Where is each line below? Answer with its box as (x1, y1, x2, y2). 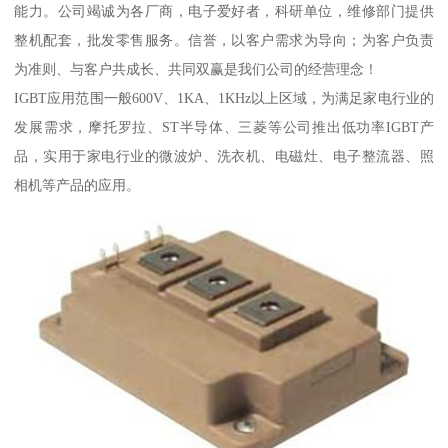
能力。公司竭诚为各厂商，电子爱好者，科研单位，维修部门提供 (14, 2, 434, 19)
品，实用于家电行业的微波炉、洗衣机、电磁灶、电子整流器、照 (14, 147, 434, 164)
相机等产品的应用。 (14, 176, 141, 193)
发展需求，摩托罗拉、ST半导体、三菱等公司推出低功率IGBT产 (14, 118, 434, 135)
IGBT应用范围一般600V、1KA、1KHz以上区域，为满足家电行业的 (14, 89, 434, 106)
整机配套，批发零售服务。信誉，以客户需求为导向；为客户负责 (14, 31, 434, 48)
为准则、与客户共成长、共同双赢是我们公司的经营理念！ (14, 60, 379, 77)
